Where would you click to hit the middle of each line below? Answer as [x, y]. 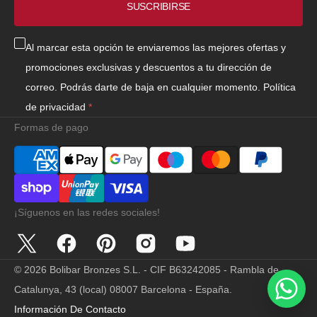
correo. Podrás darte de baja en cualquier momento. [144, 87]
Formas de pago [51, 127]
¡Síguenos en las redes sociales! [87, 212]
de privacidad [56, 107]
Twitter [30, 252]
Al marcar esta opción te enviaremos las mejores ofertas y [156, 47]
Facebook [77, 252]
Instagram [156, 252]
